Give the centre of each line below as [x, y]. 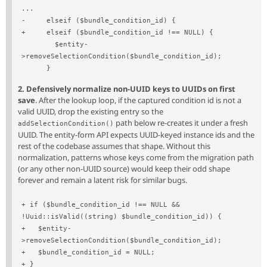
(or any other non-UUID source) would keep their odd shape [124, 169]
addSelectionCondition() [66, 124]
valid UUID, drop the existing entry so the [91, 112]
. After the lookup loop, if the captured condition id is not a [138, 100]
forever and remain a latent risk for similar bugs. [103, 180]
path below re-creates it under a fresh [181, 123]
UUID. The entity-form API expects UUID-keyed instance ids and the [136, 135]
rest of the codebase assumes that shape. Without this [114, 146]
